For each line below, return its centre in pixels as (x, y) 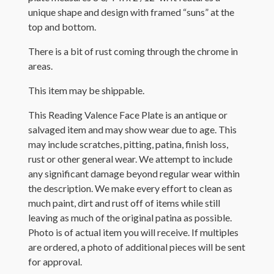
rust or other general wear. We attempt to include (130, 158)
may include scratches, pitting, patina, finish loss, (128, 144)
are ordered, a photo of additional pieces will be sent (137, 246)
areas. (40, 65)
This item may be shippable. (86, 90)
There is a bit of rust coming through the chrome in (133, 51)
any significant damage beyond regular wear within (134, 173)
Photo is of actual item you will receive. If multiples (133, 232)
